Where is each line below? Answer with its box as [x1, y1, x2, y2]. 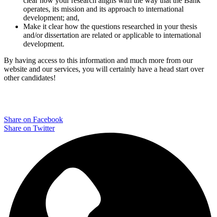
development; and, [23, 13, 79, 22]
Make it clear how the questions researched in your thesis [23, 22, 197, 31]
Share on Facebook [4, 115, 63, 124]
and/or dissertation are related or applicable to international [23, 31, 201, 39]
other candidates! [4, 73, 56, 82]
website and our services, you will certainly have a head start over [4, 64, 204, 73]
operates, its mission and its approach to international [23, 4, 184, 13]
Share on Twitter [4, 124, 55, 132]
